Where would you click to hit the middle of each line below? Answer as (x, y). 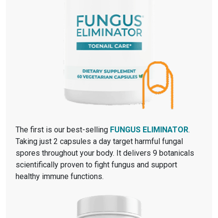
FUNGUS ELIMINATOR (149, 129)
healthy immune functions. (60, 176)
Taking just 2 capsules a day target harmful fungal (99, 141)
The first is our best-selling (63, 129)
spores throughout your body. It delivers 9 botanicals (105, 153)
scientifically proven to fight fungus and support (96, 164)
